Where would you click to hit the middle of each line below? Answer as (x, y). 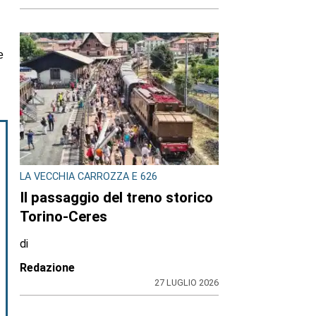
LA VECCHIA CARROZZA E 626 (89, 177)
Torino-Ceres (63, 216)
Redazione (47, 267)
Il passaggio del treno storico (116, 197)
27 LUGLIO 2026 (187, 282)
